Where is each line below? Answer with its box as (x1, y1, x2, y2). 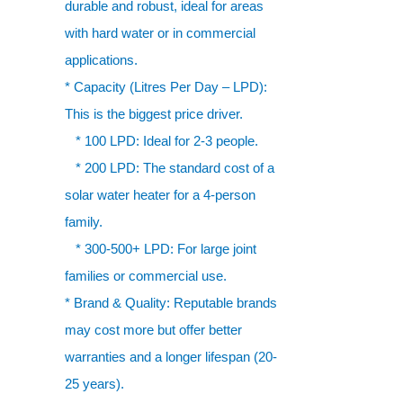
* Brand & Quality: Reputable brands (65, 295, 277, 310)
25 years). (65, 376, 124, 391)
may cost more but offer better (65, 322, 242, 337)
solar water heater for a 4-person (65, 187, 255, 202)
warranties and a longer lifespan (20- (65, 349, 277, 364)
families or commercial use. (65, 268, 227, 283)
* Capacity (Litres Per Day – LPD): (65, 79, 267, 94)
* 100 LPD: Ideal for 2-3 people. (65, 133, 258, 148)
